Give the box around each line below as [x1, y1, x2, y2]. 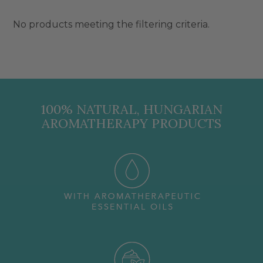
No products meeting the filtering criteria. [13, 19, 210, 30]
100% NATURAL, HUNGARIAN [41, 101, 222, 117]
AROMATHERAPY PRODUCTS [42, 115, 221, 131]
